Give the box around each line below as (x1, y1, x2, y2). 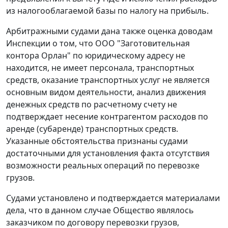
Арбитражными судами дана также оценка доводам (6, 25, 213, 37)
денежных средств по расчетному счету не (6, 99, 177, 110)
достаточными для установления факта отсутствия (6, 148, 210, 159)
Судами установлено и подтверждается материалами (6, 192, 220, 204)
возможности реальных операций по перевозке (6, 160, 199, 172)
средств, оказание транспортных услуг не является (6, 74, 210, 86)
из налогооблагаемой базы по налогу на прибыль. (6, 5, 209, 17)
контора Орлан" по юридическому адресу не (6, 50, 185, 62)
